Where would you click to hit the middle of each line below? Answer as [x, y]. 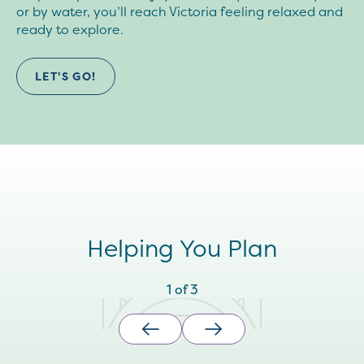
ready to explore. [70, 29]
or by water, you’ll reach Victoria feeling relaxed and [180, 11]
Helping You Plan [182, 248]
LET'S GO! [66, 76]
